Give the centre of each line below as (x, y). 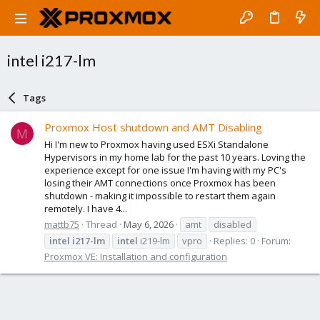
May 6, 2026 (149, 224)
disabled (232, 224)
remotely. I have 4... (86, 208)
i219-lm (154, 240)
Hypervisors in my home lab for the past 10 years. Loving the (175, 157)
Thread (101, 224)
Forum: (276, 240)
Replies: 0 (234, 240)
